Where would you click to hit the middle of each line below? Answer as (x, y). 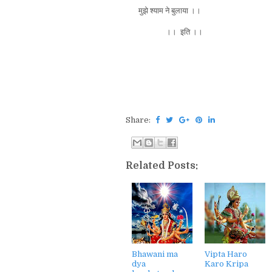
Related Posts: (162, 166)
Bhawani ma (155, 254)
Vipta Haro (226, 254)
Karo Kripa (226, 264)
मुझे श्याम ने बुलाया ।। (163, 10)
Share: (139, 120)
